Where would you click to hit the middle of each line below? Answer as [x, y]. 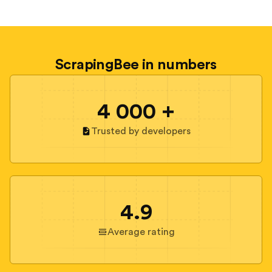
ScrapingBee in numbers [136, 65]
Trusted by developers [141, 131]
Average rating [141, 232]
